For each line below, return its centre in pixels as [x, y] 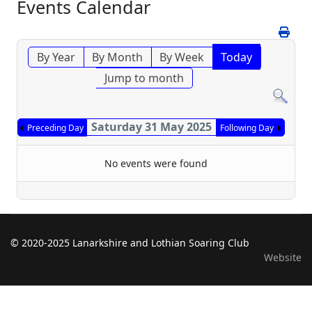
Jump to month [145, 78]
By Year [56, 57]
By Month [118, 57]
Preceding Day [56, 128]
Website [283, 258]
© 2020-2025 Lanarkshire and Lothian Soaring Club [130, 243]
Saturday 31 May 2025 [151, 127]
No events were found [156, 164]
